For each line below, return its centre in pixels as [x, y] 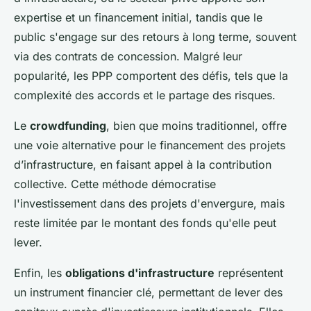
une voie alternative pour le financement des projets [150, 145]
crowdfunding [68, 125]
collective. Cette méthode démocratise [115, 184]
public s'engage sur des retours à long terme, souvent [155, 36]
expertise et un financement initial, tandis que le [138, 17]
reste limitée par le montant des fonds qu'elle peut [145, 222]
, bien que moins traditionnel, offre [196, 125]
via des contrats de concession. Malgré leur [128, 56]
